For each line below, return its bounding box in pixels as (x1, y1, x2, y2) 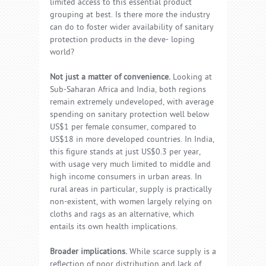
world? (50, 47, 74, 59)
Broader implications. (50, 246, 127, 258)
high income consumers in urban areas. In (50, 172, 202, 183)
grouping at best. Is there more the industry (50, 9, 210, 21)
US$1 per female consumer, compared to (50, 122, 197, 134)
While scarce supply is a (127, 246, 216, 258)
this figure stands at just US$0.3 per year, (50, 147, 201, 159)
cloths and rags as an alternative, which (50, 209, 194, 221)
